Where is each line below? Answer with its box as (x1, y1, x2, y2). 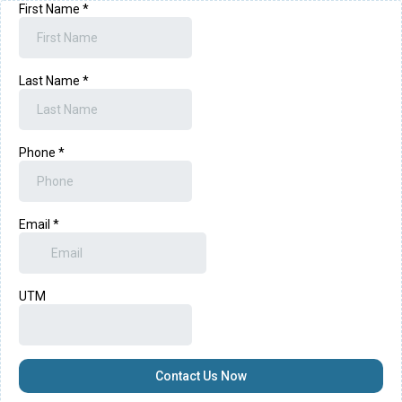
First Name (19, 2, 83, 16)
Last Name (19, 74, 83, 88)
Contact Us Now (155, 369, 247, 383)
